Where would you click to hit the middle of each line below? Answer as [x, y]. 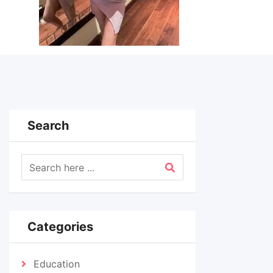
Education [57, 264]
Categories [60, 227]
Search [48, 126]
